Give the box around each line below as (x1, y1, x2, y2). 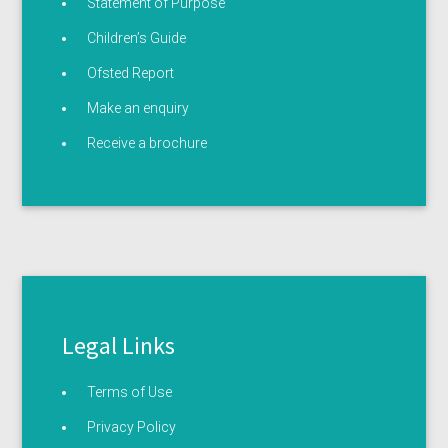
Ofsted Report (87, 65, 175, 82)
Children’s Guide (87, 30, 187, 47)
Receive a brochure (87, 135, 208, 152)
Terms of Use (87, 384, 173, 401)
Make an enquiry (87, 100, 190, 117)
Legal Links (62, 330, 176, 362)
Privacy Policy (87, 419, 177, 436)
